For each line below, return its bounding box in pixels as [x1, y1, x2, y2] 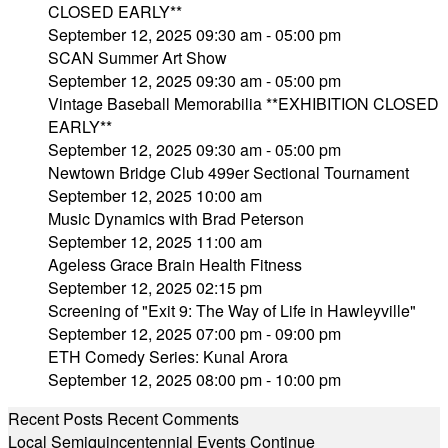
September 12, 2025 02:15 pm [48, 276, 262, 299]
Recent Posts [8, 407, 103, 430]
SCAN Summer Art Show [48, 46, 227, 69]
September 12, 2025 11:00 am [48, 230, 262, 253]
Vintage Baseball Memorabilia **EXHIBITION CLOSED [48, 92, 439, 115]
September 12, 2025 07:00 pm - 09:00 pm [48, 322, 341, 345]
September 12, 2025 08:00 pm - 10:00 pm [48, 368, 341, 391]
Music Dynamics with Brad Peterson [48, 207, 304, 230]
